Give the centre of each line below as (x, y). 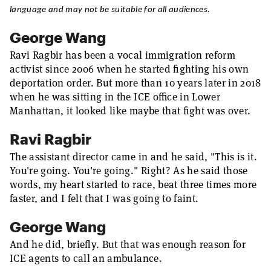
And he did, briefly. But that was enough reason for (128, 244)
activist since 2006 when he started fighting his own (129, 69)
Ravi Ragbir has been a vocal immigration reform (122, 55)
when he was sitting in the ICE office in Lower (115, 97)
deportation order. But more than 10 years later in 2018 (135, 83)
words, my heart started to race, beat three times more (133, 184)
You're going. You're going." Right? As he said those (129, 171)
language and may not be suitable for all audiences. (110, 10)
